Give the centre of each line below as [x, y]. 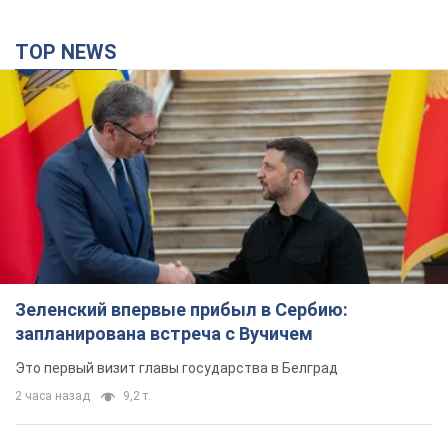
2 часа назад [52, 396]
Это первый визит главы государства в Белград [176, 368]
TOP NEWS [73, 52]
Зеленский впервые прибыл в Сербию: [181, 310]
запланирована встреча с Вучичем [164, 334]
